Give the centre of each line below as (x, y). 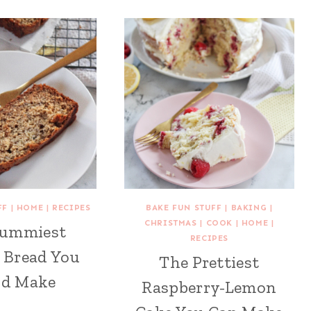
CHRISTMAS (171, 222)
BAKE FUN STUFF (184, 207)
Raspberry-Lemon (209, 287)
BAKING (249, 207)
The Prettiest (209, 262)
